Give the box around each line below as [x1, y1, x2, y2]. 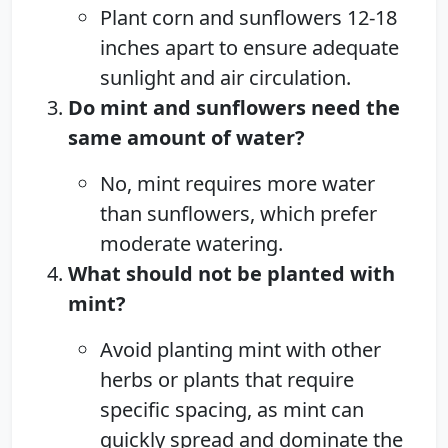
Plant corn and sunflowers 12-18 [100, 3, 397, 31]
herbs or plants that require [100, 365, 354, 393]
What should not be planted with [68, 259, 395, 287]
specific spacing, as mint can [100, 395, 364, 423]
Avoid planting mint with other [100, 335, 381, 363]
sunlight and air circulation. [100, 63, 351, 91]
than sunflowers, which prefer [100, 199, 377, 227]
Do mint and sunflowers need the [68, 93, 400, 121]
